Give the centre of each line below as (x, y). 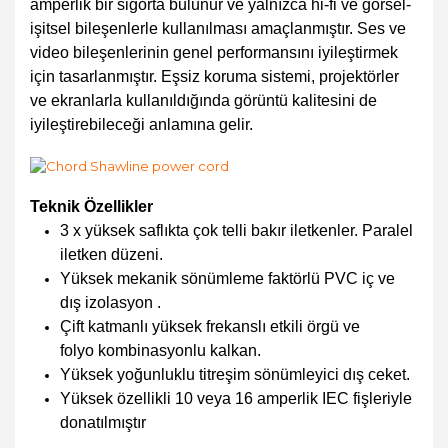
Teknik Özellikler (91, 206)
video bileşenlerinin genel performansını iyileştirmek (214, 52)
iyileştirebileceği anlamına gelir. (141, 124)
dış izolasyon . (110, 302)
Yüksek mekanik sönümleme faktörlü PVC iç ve (227, 278)
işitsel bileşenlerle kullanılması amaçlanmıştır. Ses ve (218, 28)
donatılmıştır (103, 422)
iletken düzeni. (111, 254)
